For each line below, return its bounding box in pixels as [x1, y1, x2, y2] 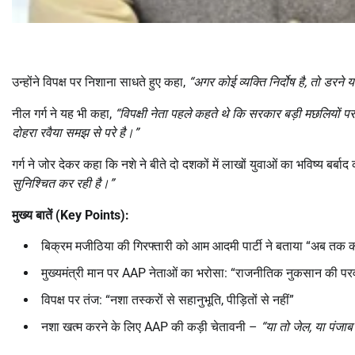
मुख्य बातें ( [12, 208, 60, 223]
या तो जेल [265, 319, 309, 335]
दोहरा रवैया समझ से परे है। [12, 125, 134, 141]
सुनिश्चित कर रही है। [12, 176, 109, 192]
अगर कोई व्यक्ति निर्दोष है [193, 74, 304, 90]
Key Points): [60, 208, 129, 223]
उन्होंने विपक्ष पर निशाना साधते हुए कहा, [12, 74, 189, 90]
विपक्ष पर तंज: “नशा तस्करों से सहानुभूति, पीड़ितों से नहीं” [41, 292, 294, 308]
